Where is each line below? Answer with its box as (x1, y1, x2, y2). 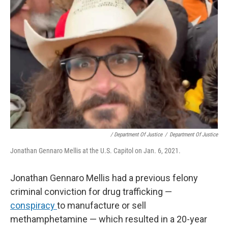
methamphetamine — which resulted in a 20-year (10, 213, 207, 224)
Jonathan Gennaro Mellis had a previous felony (10, 172, 198, 183)
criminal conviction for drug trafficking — (10, 186, 172, 197)
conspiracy (10, 199, 57, 211)
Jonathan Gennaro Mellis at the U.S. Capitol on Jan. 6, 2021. (10, 146, 181, 155)
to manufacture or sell (57, 199, 146, 211)
